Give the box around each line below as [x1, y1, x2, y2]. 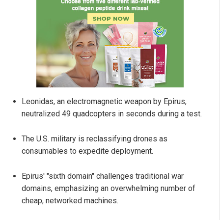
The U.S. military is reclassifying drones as [22, 134, 167, 144]
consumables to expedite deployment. [22, 146, 153, 156]
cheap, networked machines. [22, 196, 118, 206]
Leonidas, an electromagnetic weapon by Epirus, [22, 97, 187, 107]
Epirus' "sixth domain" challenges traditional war [22, 171, 184, 181]
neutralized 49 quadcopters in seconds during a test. [22, 109, 202, 119]
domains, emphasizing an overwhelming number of [22, 184, 195, 193]
